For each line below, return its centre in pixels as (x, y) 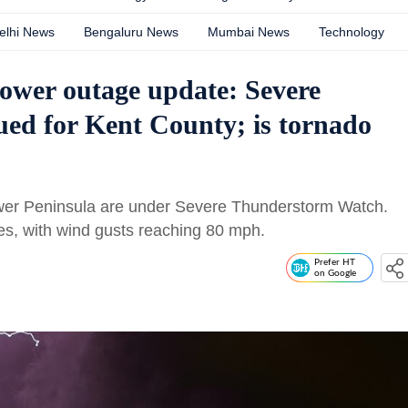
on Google (335, 273)
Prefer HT (335, 262)
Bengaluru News (131, 32)
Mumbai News (249, 32)
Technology (352, 32)
